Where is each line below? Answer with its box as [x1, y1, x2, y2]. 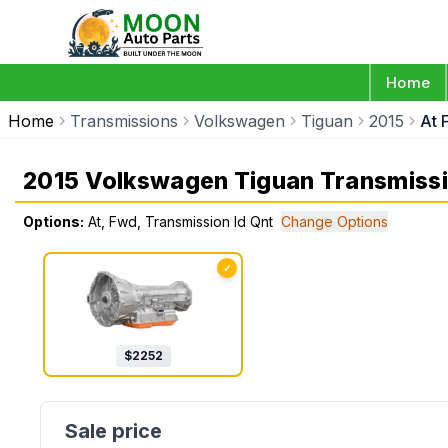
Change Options [281, 213, 388, 230]
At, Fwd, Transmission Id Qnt [88, 213, 273, 230]
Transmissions [70, 111, 178, 131]
